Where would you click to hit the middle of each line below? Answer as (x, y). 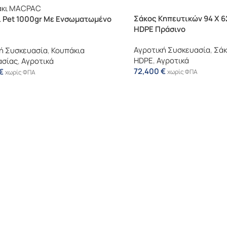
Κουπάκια (68, 51)
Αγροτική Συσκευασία (172, 50)
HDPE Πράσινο (160, 29)
